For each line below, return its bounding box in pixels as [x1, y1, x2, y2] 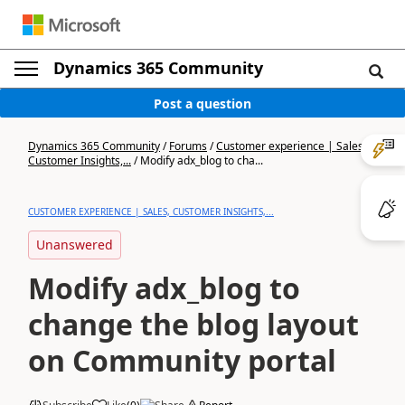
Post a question [154, 94, 251, 112]
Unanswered [36, 236, 113, 253]
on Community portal [28, 341, 336, 380]
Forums [169, 138, 207, 154]
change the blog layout [28, 305, 359, 344]
